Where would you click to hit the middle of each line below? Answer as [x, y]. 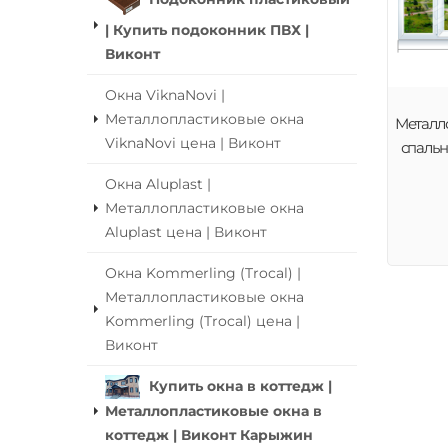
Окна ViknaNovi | [165, 95]
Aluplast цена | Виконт [186, 232]
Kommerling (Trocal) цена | [202, 321]
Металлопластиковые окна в [213, 411]
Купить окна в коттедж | [240, 386]
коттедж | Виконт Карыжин [209, 435]
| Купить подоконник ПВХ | [207, 30]
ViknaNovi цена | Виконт [193, 143]
